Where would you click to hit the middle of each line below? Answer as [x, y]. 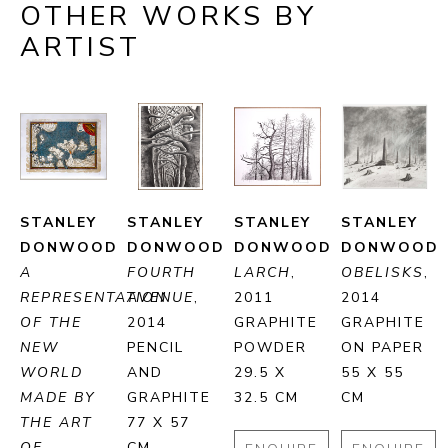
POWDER [270, 348]
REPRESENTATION [93, 298]
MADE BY [57, 398]
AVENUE [160, 298]
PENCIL [155, 348]
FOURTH [161, 273]
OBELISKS [382, 273]
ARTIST [80, 48]
